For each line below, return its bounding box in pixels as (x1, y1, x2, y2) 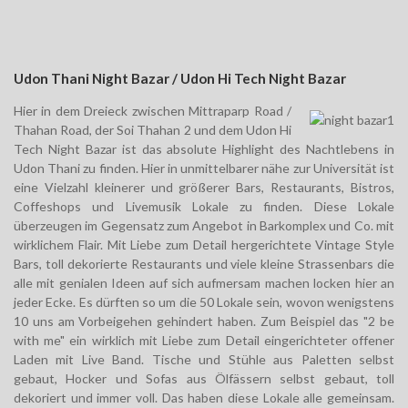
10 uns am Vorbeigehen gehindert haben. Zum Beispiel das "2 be (14, 313, 394, 330)
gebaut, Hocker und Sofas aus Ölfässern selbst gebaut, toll (14, 371, 394, 387)
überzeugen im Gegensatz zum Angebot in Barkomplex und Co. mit (14, 218, 394, 234)
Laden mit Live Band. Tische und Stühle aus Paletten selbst (14, 352, 394, 368)
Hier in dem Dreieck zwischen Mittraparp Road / (14, 103, 291, 119)
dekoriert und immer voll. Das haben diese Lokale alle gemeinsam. (14, 390, 394, 406)
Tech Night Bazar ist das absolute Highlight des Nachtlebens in (14, 141, 394, 158)
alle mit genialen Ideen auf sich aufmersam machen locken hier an (14, 275, 394, 291)
